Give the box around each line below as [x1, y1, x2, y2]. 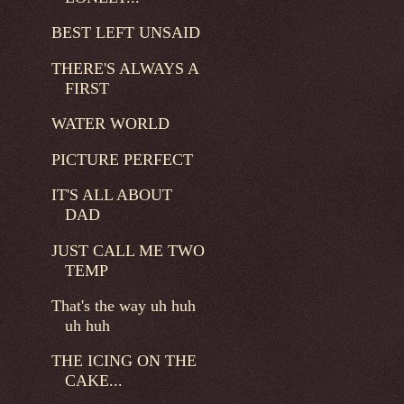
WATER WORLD [50, 115, 170, 133]
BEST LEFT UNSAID [50, 23, 200, 42]
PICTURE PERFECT [50, 150, 193, 169]
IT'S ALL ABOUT [50, 186, 172, 205]
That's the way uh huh [50, 297, 196, 315]
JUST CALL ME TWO [50, 241, 205, 260]
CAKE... [64, 372, 123, 390]
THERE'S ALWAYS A [50, 59, 198, 78]
